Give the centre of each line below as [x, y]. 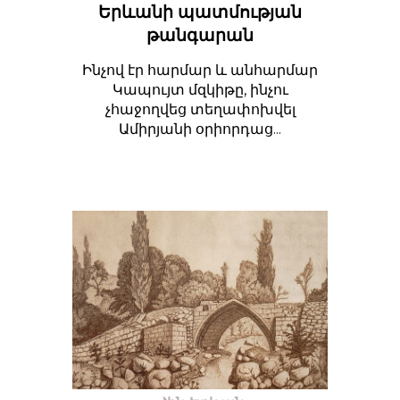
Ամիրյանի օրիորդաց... [200, 129]
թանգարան [200, 35]
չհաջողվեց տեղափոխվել [200, 109]
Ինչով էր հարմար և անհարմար [200, 70]
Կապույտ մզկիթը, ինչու [200, 89]
